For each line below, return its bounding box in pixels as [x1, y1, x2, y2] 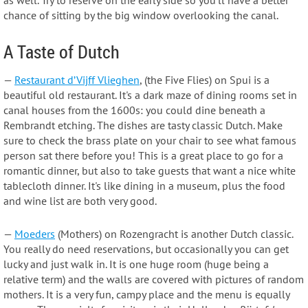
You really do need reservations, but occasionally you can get [3, 241, 289, 256]
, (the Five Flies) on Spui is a [140, 73, 269, 87]
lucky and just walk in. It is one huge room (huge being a [3, 256, 269, 271]
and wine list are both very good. [3, 194, 157, 208]
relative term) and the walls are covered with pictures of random [3, 272, 304, 286]
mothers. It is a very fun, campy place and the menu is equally [3, 287, 289, 301]
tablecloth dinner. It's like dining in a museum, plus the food [3, 179, 285, 193]
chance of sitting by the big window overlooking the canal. [3, 8, 278, 22]
